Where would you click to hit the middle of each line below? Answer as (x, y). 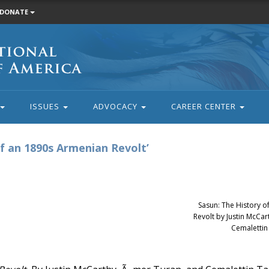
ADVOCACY (116, 106)
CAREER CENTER (204, 106)
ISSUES (46, 106)
